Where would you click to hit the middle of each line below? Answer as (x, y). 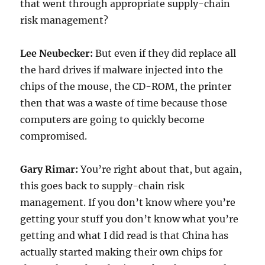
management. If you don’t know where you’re (128, 203)
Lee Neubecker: (58, 54)
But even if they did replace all (166, 54)
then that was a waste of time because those (124, 103)
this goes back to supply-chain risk (103, 186)
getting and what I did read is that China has (125, 236)
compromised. (54, 136)
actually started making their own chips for (122, 252)
